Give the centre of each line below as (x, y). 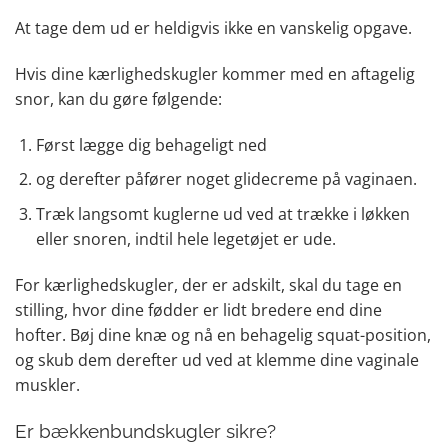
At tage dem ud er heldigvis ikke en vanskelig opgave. (215, 28)
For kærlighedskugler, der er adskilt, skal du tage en (208, 284)
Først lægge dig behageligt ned (153, 144)
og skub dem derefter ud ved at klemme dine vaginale (217, 359)
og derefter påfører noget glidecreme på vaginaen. (228, 179)
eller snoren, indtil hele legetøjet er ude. (185, 239)
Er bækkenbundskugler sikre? (145, 430)
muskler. (47, 384)
